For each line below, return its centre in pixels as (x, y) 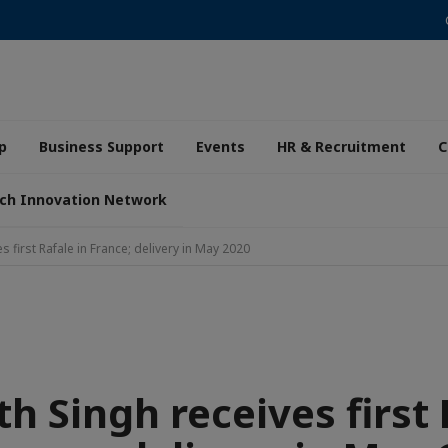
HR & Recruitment (341, 146)
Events (220, 146)
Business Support (101, 146)
